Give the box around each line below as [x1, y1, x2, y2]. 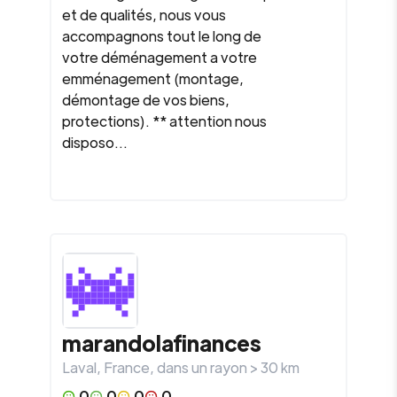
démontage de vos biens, [62, 90, 230, 109]
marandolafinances [62, 329, 261, 356]
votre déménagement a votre [62, 48, 257, 66]
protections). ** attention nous [62, 112, 267, 130]
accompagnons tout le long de [62, 27, 261, 45]
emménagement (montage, [62, 69, 244, 88]
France [104, 358, 150, 377]
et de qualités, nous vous [62, 5, 226, 24]
